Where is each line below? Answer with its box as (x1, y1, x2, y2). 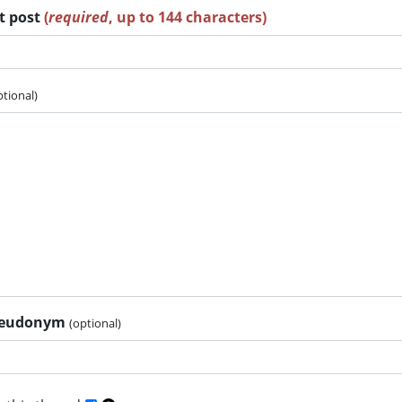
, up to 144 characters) (109, 6, 267, 27)
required (48, 6, 109, 27)
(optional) (69, 314, 121, 331)
